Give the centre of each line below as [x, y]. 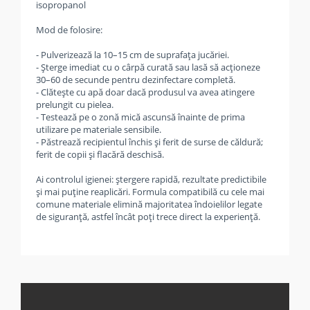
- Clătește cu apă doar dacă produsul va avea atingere [145, 92]
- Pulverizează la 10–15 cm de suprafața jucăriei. [133, 55]
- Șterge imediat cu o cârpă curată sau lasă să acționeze [148, 67]
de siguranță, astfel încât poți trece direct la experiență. [148, 217]
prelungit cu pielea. [75, 104]
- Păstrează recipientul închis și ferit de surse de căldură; [149, 142]
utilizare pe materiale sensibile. [99, 129]
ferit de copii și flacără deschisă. [100, 154]
